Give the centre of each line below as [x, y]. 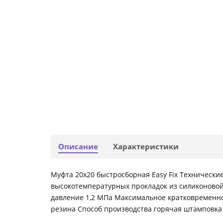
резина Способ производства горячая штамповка [136, 209]
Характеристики [146, 147]
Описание [78, 147]
